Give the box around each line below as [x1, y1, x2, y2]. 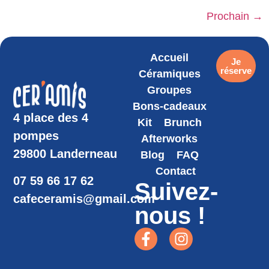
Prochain [207, 10, 252, 22]
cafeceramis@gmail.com [13, 192, 156, 205]
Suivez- [134, 178, 218, 205]
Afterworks [141, 132, 198, 145]
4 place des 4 [13, 111, 89, 125]
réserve [220, 65, 252, 76]
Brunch [163, 116, 202, 128]
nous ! [134, 202, 205, 229]
